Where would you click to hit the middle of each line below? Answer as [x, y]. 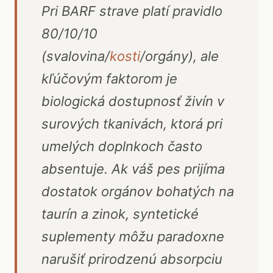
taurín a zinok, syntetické [120, 214]
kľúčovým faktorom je [109, 79]
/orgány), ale [179, 56]
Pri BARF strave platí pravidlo [132, 11]
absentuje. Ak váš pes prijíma [133, 169]
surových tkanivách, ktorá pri [132, 124]
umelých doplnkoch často [122, 146]
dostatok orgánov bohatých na [138, 191]
